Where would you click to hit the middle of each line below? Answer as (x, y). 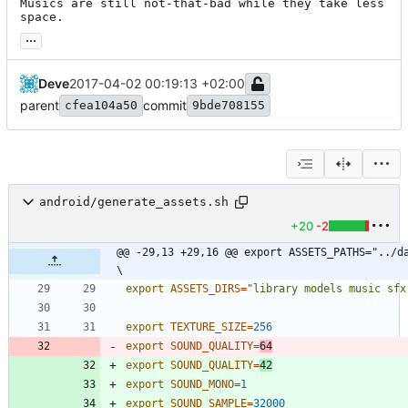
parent (40, 105)
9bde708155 (229, 105)
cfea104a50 (101, 105)
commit (165, 105)
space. (42, 16)
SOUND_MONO (202, 384)
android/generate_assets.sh (134, 202)
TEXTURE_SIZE (209, 326)
